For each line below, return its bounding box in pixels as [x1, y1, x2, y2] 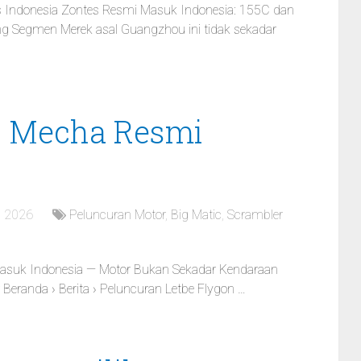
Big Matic [171, 207, 222, 222]
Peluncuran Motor [69, 207, 165, 222]
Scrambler [227, 207, 283, 222]
